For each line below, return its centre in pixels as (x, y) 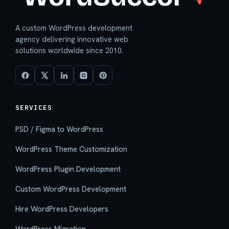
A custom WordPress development (74, 28)
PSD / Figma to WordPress (59, 129)
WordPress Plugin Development (68, 169)
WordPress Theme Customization (71, 149)
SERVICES (34, 108)
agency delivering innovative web (72, 39)
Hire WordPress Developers (62, 209)
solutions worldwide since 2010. (69, 51)
